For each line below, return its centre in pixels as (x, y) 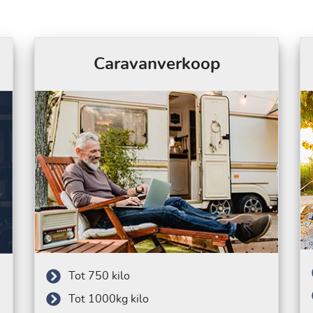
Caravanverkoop (156, 64)
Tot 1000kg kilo (109, 299)
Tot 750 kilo (99, 276)
